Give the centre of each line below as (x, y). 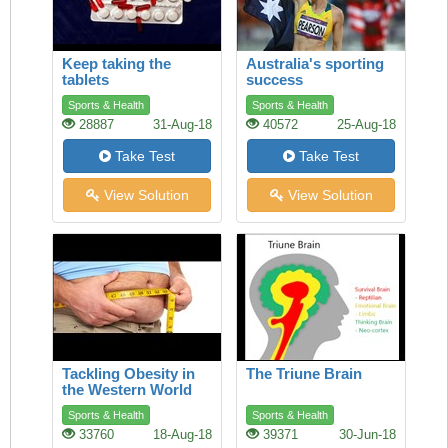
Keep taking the (116, 63)
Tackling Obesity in (128, 373)
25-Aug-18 (366, 125)
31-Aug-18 (182, 125)
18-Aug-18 (182, 435)
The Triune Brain (304, 373)
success (274, 79)
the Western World (127, 389)
